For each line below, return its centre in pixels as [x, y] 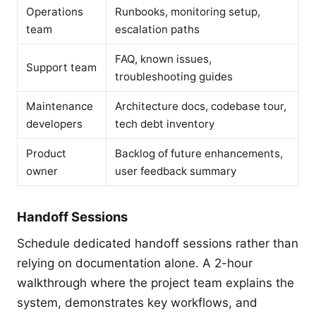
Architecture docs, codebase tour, [201, 107]
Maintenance [60, 107]
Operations [55, 12]
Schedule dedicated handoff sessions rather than [158, 244]
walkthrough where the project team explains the [156, 283]
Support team [61, 68]
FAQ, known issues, [163, 59]
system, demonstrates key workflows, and [137, 303]
